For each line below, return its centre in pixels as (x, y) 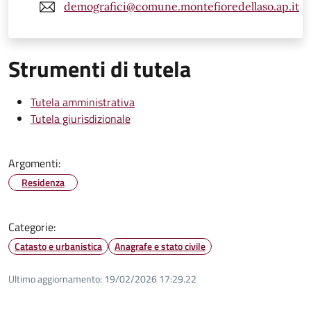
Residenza (43, 182)
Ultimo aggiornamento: (55, 278)
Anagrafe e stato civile (160, 246)
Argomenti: (34, 163)
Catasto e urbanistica (58, 246)
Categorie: (32, 227)
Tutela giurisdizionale (81, 118)
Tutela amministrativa (83, 102)
